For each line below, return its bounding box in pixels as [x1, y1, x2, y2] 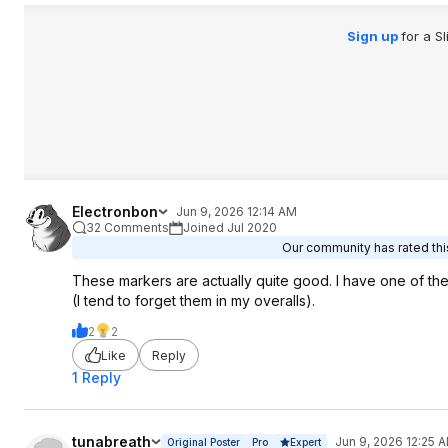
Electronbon [72, 203, 158, 220]
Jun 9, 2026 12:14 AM [176, 204, 297, 219]
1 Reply [72, 369, 121, 386]
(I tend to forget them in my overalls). [72, 292, 315, 309]
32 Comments [86, 220, 169, 235]
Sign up [346, 28, 401, 44]
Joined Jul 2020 [183, 220, 277, 235]
